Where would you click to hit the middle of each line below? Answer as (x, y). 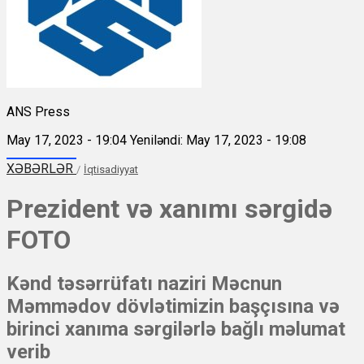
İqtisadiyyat (111, 169)
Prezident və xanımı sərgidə (169, 208)
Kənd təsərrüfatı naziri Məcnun (144, 284)
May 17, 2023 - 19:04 (67, 140)
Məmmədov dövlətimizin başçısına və (173, 307)
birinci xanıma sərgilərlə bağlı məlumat (176, 329)
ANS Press (38, 111)
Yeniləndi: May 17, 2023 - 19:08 (218, 140)
